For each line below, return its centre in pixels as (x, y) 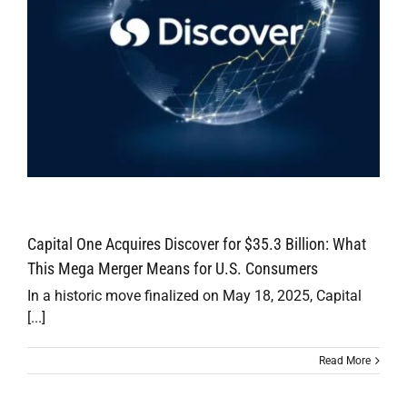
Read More (345, 361)
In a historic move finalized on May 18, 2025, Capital (194, 296)
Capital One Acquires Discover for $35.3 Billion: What (197, 244)
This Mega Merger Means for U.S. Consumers (173, 268)
